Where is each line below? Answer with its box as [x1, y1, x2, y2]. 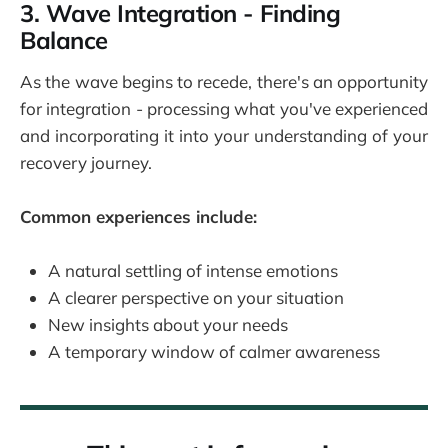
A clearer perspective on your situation [48, 287, 344, 309]
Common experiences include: [20, 206, 257, 228]
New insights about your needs [48, 314, 288, 336]
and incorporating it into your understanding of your [20, 124, 428, 146]
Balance [20, 25, 108, 56]
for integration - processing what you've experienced [20, 97, 428, 119]
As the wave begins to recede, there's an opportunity [20, 70, 428, 92]
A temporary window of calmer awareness [48, 341, 380, 363]
